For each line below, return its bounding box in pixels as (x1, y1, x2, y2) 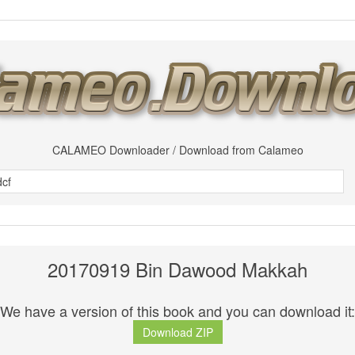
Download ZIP (142, 324, 213, 341)
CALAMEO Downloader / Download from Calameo (52, 142, 303, 158)
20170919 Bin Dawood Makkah (48, 255, 307, 283)
